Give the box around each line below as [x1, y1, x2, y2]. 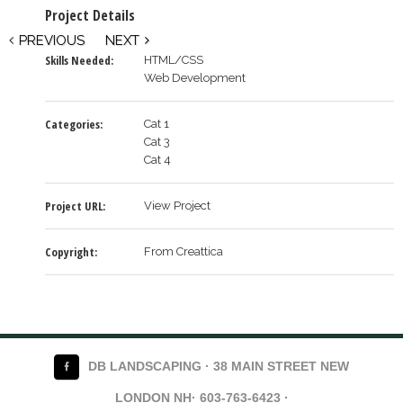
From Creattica [144, 244, 223, 258]
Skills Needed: [45, 51, 113, 68]
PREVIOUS [19, 32, 85, 49]
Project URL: [45, 197, 105, 214]
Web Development [144, 70, 246, 85]
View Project [144, 198, 210, 212]
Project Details [45, 4, 135, 25]
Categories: [45, 115, 103, 132]
